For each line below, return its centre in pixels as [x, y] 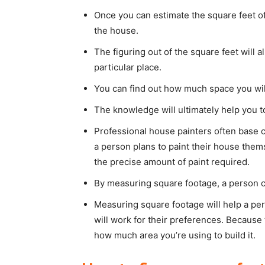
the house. [116, 30]
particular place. [128, 67]
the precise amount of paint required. [172, 162]
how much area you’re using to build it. [175, 235]
